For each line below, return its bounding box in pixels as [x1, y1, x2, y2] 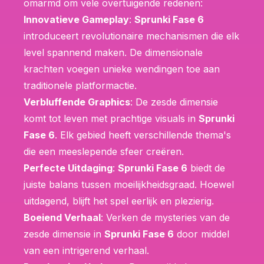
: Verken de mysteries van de [101, 211, 230, 223]
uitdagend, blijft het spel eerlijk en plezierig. [24, 194, 214, 207]
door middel [174, 227, 229, 240]
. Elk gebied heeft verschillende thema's [55, 128, 231, 141]
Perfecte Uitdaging [24, 161, 113, 174]
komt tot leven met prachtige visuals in [24, 112, 199, 124]
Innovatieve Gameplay [24, 13, 129, 25]
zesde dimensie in [24, 227, 104, 240]
